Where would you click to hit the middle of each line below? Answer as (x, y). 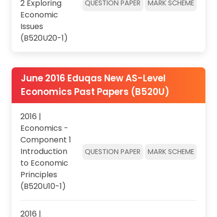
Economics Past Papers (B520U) (95, 92)
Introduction (44, 152)
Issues (31, 26)
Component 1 (46, 140)
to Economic (44, 163)
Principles (39, 175)
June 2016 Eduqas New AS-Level (93, 78)
